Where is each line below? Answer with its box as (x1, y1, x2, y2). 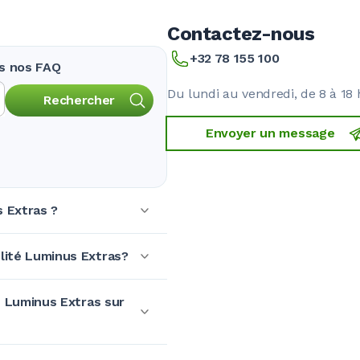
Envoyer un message (206, 125, 335, 141)
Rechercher (43, 92, 115, 108)
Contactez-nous (167, 22, 315, 45)
